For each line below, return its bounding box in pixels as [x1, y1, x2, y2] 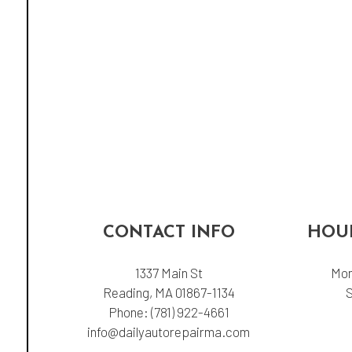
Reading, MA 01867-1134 [102, 284, 235, 300]
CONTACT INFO [102, 223, 235, 242]
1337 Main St [134, 264, 203, 280]
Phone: [108, 303, 151, 320]
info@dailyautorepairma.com [87, 323, 251, 339]
